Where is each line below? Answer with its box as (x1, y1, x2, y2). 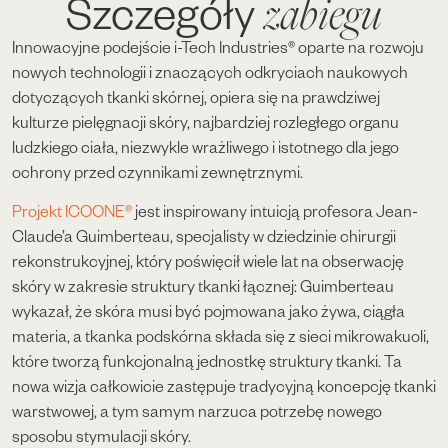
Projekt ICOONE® (12, 200, 132, 222)
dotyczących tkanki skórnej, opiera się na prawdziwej (12, 86, 380, 107)
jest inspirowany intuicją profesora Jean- (132, 200, 418, 222)
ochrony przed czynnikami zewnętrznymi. (12, 161, 303, 182)
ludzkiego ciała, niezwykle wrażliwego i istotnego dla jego (12, 136, 399, 157)
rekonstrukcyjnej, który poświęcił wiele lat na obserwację (12, 250, 404, 272)
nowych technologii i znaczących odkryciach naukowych (12, 61, 408, 82)
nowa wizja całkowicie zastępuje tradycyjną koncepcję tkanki (12, 375, 436, 397)
